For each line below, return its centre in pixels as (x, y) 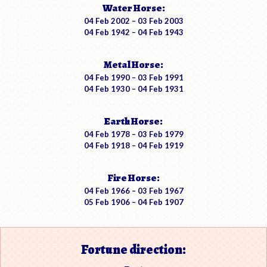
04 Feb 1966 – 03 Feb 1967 (133, 191)
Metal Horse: (133, 65)
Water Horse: (133, 8)
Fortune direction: (133, 250)
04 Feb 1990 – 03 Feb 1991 (133, 78)
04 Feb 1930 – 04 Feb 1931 (133, 89)
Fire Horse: (133, 178)
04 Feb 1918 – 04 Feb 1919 (133, 146)
